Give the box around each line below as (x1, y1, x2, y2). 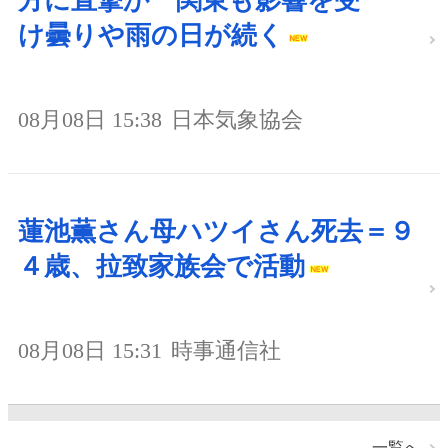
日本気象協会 (171, 107, 303, 133)
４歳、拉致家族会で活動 (18, 252, 305, 282)
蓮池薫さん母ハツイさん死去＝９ (18, 217, 415, 247)
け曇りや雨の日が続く (18, 21, 284, 51)
